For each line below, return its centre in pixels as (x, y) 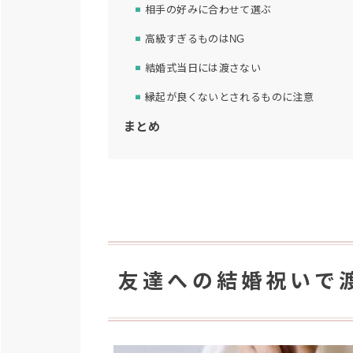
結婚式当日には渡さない (203, 69)
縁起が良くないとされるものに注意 (229, 98)
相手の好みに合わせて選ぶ (208, 10)
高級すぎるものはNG (195, 39)
